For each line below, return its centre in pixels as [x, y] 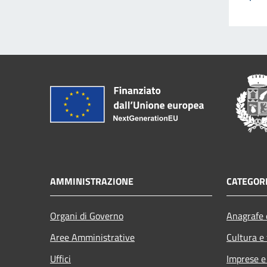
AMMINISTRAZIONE [92, 181]
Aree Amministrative [92, 237]
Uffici [60, 258]
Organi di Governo [87, 215]
